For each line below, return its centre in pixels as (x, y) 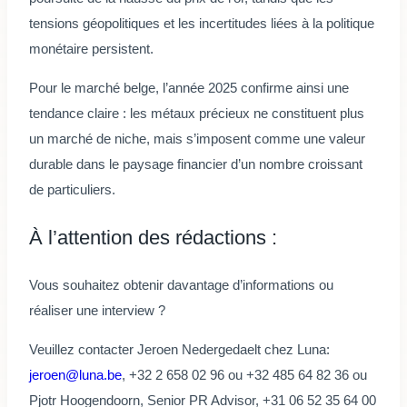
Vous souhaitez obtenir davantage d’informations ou (181, 285)
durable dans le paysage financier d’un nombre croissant (196, 164)
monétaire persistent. (91, 49)
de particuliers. (72, 190)
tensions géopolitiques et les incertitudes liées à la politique (202, 24)
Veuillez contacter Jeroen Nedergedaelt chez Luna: (179, 350)
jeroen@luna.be (75, 375)
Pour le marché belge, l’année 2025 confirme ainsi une (189, 88)
